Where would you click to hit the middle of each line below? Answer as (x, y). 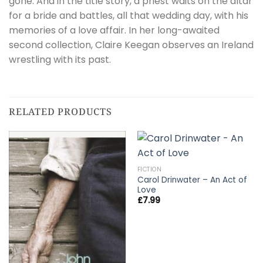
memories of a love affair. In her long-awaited (114, 30)
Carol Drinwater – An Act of (192, 180)
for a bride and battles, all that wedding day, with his (129, 15)
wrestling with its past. (60, 59)
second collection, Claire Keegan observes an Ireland (131, 45)
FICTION (149, 170)
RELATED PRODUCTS (60, 111)
